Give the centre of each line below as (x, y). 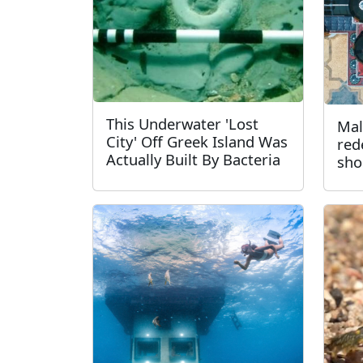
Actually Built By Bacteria (193, 159)
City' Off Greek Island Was (197, 141)
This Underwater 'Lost (182, 124)
